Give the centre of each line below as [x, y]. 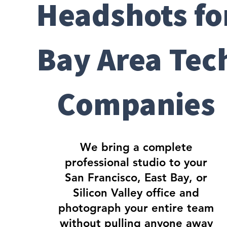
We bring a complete [136, 147]
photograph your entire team [136, 208]
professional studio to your [136, 162]
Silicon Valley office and [136, 193]
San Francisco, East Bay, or [136, 178]
